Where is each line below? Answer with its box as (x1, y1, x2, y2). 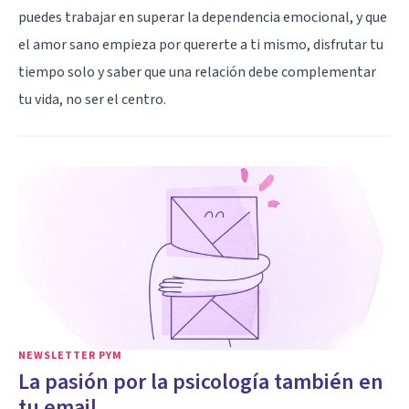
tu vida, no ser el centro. (18, 89, 166, 110)
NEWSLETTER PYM (18, 347, 122, 363)
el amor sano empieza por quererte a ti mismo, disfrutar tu (18, 34, 383, 55)
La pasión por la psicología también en (18, 365, 383, 398)
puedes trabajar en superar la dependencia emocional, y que (18, 6, 387, 27)
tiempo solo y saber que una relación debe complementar (18, 61, 376, 82)
